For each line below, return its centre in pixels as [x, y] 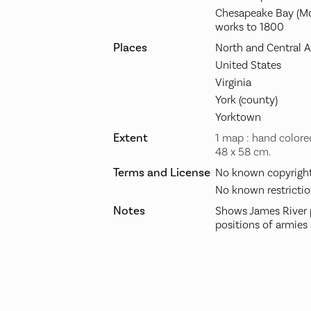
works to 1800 [250, 27]
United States [248, 66]
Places [130, 48]
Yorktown [238, 118]
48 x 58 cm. [243, 152]
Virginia [233, 83]
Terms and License [162, 173]
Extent [131, 138]
